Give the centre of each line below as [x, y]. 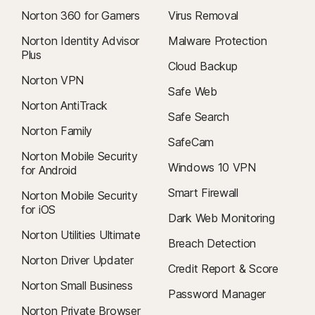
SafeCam [191, 142]
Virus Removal [204, 15]
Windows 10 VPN [212, 167]
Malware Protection [218, 40]
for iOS [38, 209]
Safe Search [199, 116]
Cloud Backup [203, 66]
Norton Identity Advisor [81, 40]
